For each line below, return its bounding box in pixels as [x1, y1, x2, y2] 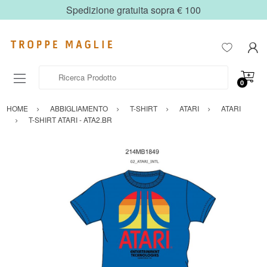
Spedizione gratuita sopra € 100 [66, 3, 201, 17]
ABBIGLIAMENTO [50, 103, 108, 114]
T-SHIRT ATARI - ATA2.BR [29, 114, 112, 125]
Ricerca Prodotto [39, 66, 97, 77]
